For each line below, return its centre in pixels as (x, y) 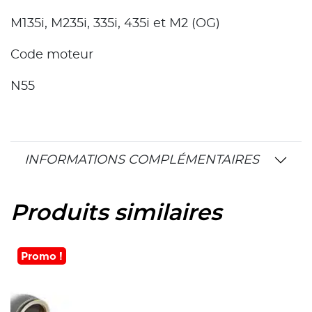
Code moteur (52, 55)
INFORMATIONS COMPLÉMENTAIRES (142, 160)
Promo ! (42, 256)
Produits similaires (116, 213)
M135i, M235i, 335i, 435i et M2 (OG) (115, 23)
